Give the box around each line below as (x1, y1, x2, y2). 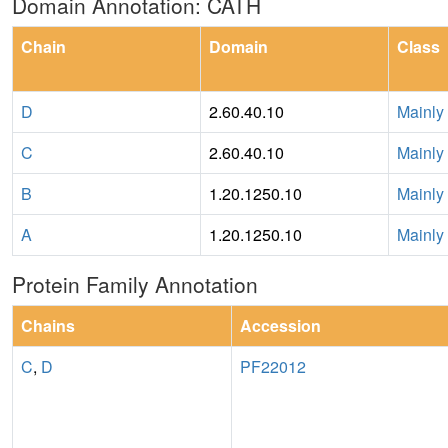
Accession (240, 313, 321, 337)
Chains (21, 313, 75, 337)
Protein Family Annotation (12, 268, 258, 299)
